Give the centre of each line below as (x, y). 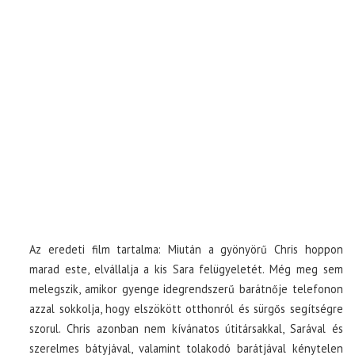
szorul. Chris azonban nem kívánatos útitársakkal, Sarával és (186, 328)
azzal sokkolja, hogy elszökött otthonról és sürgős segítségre (186, 309)
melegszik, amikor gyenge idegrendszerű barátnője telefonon (186, 289)
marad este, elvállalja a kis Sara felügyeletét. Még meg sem (186, 269)
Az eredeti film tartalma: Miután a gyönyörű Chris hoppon (186, 249)
